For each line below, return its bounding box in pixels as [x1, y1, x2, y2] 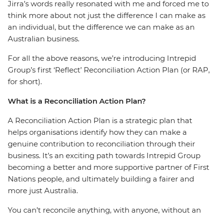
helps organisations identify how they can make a [8, 127, 187, 137]
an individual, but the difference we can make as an [8, 22, 195, 32]
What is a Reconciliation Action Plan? [8, 96, 146, 106]
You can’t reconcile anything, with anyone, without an [8, 205, 201, 215]
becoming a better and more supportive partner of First [8, 163, 209, 172]
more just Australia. [8, 186, 78, 195]
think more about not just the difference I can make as [8, 11, 205, 20]
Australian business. [8, 34, 85, 43]
